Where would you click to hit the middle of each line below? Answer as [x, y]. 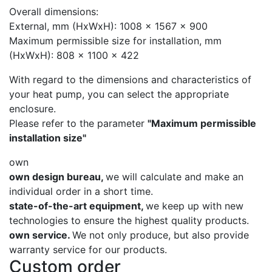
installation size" [48, 138]
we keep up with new [195, 206]
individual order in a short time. [81, 192]
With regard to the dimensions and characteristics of [130, 80]
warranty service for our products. [88, 250]
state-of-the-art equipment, [77, 206]
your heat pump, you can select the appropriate [119, 94]
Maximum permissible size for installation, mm [115, 41]
